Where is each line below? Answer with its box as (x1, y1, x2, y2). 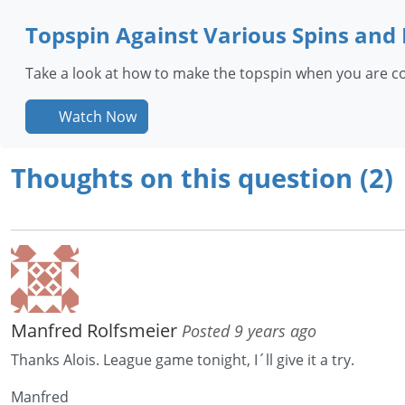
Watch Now (55, 107, 137, 127)
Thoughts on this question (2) (11, 160, 393, 196)
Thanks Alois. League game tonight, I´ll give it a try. (11, 350, 354, 371)
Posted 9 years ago (182, 320, 316, 343)
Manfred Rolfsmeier (11, 318, 182, 344)
